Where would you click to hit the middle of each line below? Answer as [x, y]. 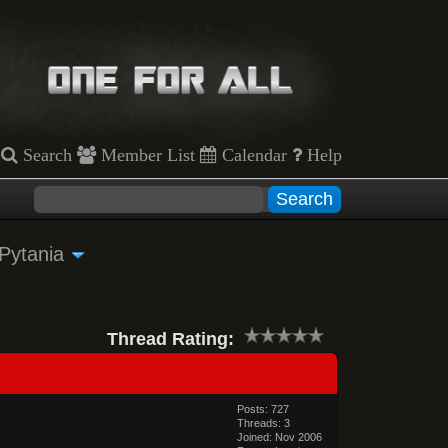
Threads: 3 [264, 422]
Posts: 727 [263, 408]
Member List [146, 154]
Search [45, 154]
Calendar [252, 154]
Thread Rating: [170, 338]
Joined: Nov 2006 [280, 436]
